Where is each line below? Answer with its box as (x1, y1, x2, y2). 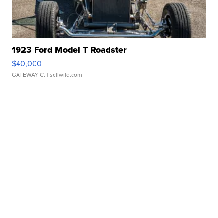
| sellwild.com (45, 71, 83, 79)
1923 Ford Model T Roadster (12, 43, 127, 56)
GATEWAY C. (12, 71, 46, 79)
